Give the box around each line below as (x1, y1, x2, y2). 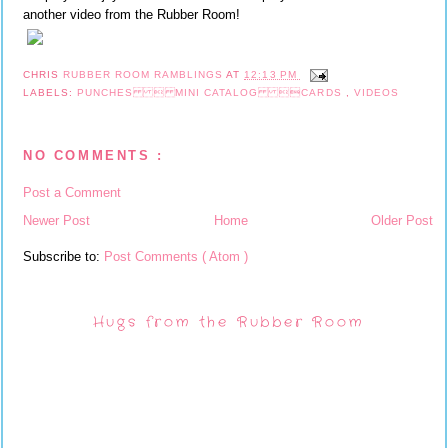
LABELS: (23, 86, 78, 98)
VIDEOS (353, 86, 399, 98)
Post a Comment (23, 184, 121, 200)
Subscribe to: (23, 248, 104, 264)
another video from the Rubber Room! (23, 7, 240, 22)
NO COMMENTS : (23, 148, 164, 164)
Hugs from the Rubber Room (92, 312, 364, 333)
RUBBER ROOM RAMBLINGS (63, 68, 227, 80)
